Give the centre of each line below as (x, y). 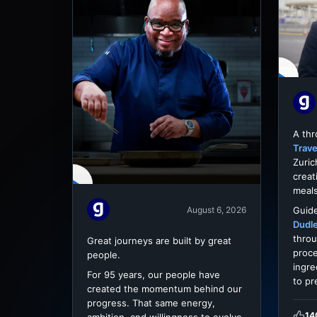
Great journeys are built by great (159, 241)
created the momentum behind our (165, 289)
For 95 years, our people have (154, 275)
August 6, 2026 (217, 209)
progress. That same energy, (151, 303)
